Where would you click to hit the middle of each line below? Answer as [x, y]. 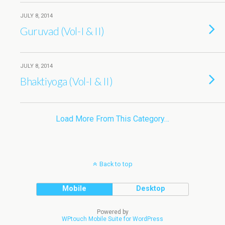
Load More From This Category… [113, 119]
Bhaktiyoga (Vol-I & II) [67, 81]
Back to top [116, 164]
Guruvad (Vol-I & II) [62, 31]
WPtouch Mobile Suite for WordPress [113, 219]
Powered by [113, 212]
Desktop [150, 189]
